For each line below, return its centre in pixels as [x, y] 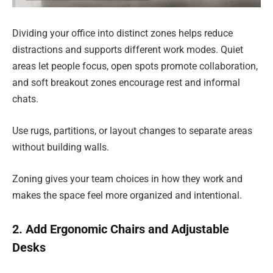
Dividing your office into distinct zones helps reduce [122, 34]
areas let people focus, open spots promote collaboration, [135, 66]
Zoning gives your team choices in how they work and [127, 179]
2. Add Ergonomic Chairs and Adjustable [121, 229]
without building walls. [61, 147]
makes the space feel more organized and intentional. [127, 195]
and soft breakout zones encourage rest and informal [126, 83]
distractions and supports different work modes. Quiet [128, 50]
